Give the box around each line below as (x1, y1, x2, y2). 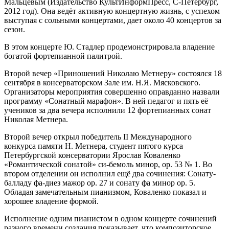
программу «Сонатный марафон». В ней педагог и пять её (4, 96, 208, 105)
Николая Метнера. (4, 114, 68, 124)
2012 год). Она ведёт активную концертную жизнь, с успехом (4, 6, 220, 15)
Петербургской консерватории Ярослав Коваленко (4, 150, 180, 159)
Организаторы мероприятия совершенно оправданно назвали (4, 87, 220, 96)
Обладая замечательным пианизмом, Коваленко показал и (4, 187, 207, 196)
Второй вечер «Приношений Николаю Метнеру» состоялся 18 (4, 68, 222, 78)
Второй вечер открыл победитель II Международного (4, 132, 192, 141)
